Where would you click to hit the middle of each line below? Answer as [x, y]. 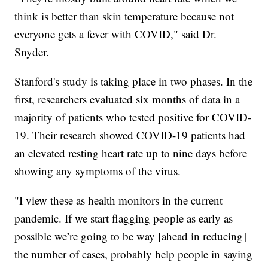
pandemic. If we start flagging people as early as [124, 218]
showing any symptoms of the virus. [98, 171]
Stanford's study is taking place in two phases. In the [134, 81]
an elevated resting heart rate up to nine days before [131, 153]
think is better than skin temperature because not [124, 16]
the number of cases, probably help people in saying [134, 254]
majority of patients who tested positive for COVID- [133, 117]
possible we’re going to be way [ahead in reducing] [131, 236]
